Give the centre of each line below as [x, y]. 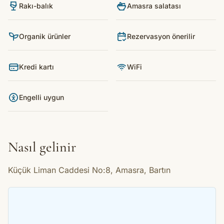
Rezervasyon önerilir [161, 36]
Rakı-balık [36, 6]
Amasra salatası [154, 6]
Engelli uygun [41, 97]
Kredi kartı [36, 67]
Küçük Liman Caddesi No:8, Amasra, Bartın [89, 170]
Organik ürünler [45, 36]
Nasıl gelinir [42, 147]
